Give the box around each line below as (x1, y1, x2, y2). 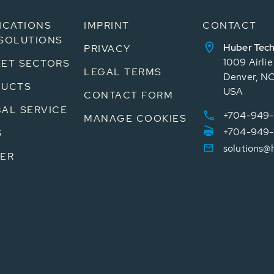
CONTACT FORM (84, 89, 173, 102)
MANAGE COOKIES (84, 112, 187, 125)
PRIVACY (84, 42, 131, 55)
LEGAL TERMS (84, 65, 162, 78)
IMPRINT (84, 19, 130, 32)
